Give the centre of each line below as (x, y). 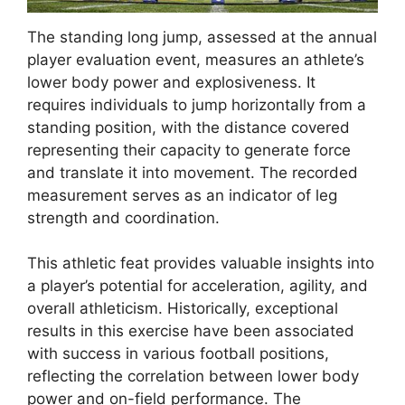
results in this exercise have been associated (191, 331)
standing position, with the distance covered (188, 127)
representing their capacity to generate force (189, 150)
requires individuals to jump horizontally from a (197, 104)
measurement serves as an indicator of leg (182, 195)
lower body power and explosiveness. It (171, 82)
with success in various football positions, (178, 354)
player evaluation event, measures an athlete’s (196, 59)
